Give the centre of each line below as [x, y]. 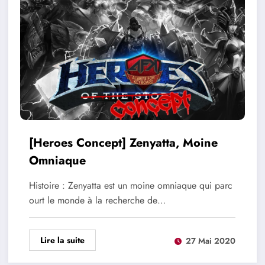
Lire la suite [62, 240]
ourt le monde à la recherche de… [97, 201]
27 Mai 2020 [210, 240]
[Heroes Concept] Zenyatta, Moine [123, 143]
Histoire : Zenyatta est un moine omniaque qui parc [130, 186]
